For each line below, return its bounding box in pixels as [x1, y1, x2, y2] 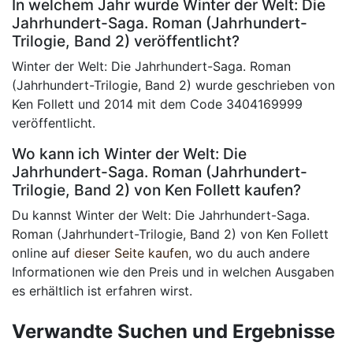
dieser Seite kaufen [74, 245, 188, 262]
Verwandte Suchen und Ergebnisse [12, 320, 335, 344]
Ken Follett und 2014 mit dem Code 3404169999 [12, 96, 303, 113]
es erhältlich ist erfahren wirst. [12, 283, 192, 299]
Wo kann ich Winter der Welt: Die [12, 144, 247, 164]
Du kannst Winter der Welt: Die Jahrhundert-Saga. [12, 207, 310, 224]
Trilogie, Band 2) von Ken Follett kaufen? [12, 180, 301, 200]
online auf [12, 245, 74, 262]
